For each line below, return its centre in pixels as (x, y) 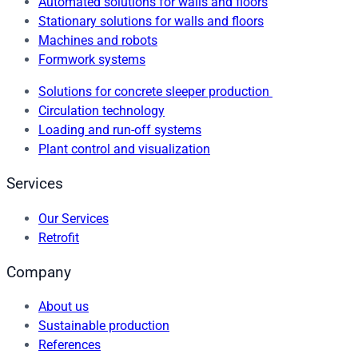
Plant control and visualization (124, 149)
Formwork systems (92, 60)
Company (39, 272)
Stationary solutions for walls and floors (151, 22)
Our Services (74, 218)
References (70, 345)
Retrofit (59, 237)
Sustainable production (104, 326)
